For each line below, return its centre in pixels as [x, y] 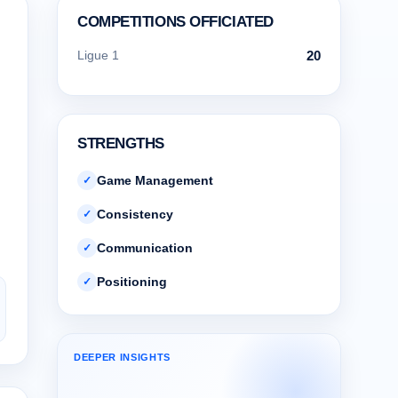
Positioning [132, 282]
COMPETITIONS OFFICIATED [175, 22]
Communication [145, 248]
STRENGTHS [121, 143]
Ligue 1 [98, 55]
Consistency [135, 214]
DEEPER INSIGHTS [122, 357]
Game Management [155, 180]
